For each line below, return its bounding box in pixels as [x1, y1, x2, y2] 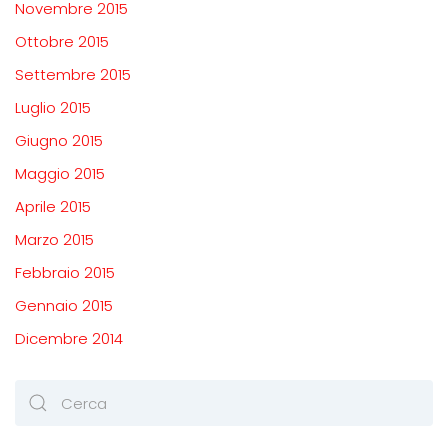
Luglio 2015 [15, 97, 91, 119]
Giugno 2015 [15, 130, 103, 152]
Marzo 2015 [15, 229, 94, 251]
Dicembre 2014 [15, 328, 123, 350]
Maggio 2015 [15, 163, 105, 185]
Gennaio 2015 [15, 295, 113, 317]
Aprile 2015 [15, 196, 91, 218]
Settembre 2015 [15, 64, 131, 86]
